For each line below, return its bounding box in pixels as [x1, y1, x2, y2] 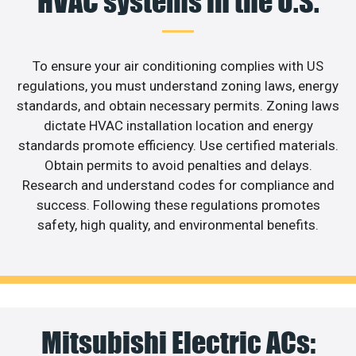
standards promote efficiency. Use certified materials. [17, 137, 339, 154]
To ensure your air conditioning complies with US [33, 58, 323, 75]
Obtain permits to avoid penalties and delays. [44, 157, 312, 174]
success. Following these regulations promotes [36, 197, 320, 214]
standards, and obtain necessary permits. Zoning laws [17, 98, 339, 114]
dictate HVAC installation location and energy [43, 118, 313, 134]
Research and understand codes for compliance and [21, 177, 335, 194]
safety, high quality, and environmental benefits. [37, 217, 319, 234]
